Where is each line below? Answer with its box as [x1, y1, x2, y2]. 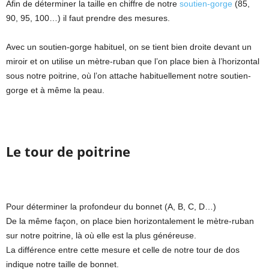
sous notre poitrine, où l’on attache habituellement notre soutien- [6, 70, 251, 80]
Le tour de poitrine [6, 142, 130, 160]
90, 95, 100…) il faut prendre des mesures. [6, 13, 170, 23]
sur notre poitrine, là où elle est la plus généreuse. [6, 230, 196, 240]
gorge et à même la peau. [6, 85, 104, 95]
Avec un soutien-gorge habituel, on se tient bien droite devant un [6, 41, 252, 52]
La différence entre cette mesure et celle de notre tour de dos [6, 244, 240, 255]
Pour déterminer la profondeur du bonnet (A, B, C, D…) [6, 201, 216, 211]
